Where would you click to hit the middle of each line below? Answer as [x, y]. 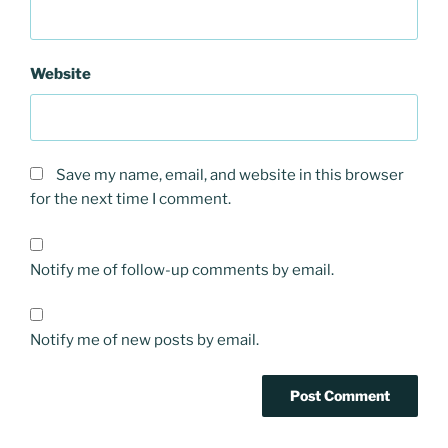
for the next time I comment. [130, 199]
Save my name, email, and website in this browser [230, 175]
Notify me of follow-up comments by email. [182, 269]
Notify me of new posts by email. [144, 340]
